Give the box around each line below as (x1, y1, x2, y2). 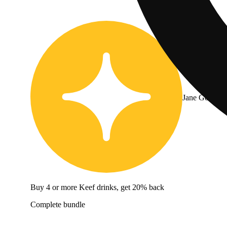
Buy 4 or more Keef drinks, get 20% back (30, 182, 164, 192)
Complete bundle (30, 200, 85, 209)
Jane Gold (182, 93, 215, 102)
